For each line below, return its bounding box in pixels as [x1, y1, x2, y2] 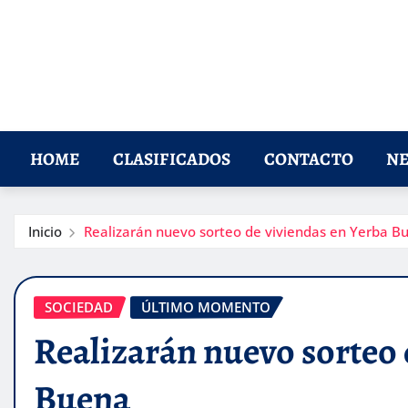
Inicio [28, 222, 62, 241]
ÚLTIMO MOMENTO [141, 298, 270, 317]
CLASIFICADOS [112, 147, 231, 172]
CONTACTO [263, 147, 353, 172]
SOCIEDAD [45, 298, 113, 317]
